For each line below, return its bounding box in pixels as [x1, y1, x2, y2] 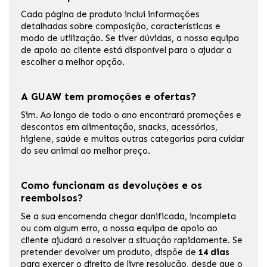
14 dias [198, 247, 229, 258]
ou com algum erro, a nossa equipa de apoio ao [21, 223, 218, 234]
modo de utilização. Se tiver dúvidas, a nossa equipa [21, 33, 239, 44]
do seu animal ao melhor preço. [21, 145, 150, 157]
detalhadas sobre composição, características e [21, 21, 221, 32]
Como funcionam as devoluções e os [21, 179, 202, 192]
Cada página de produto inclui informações [21, 9, 200, 20]
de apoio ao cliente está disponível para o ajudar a [21, 45, 232, 56]
